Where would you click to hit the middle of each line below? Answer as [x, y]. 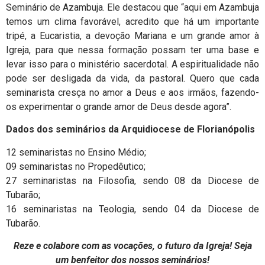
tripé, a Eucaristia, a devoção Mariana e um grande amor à [132, 35]
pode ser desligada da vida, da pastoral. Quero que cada [132, 78]
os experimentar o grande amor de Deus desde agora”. [119, 106]
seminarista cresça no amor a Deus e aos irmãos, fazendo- [132, 92]
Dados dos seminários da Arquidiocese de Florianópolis [130, 130]
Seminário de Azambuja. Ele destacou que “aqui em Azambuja [132, 7]
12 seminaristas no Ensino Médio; [76, 152]
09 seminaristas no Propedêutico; [76, 166]
